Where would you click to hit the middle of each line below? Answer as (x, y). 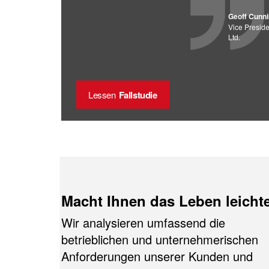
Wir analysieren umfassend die (143, 222)
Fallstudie (138, 95)
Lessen (102, 95)
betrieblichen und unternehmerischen (160, 239)
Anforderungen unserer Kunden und (157, 256)
